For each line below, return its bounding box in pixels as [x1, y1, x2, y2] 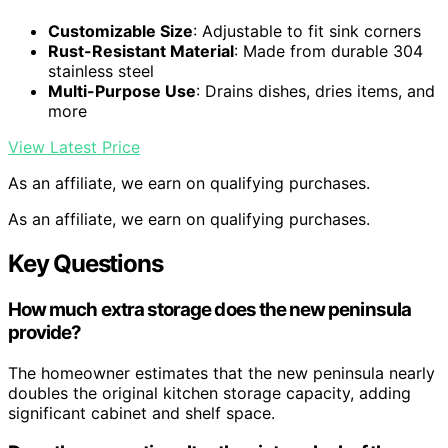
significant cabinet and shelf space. [8, 402, 275, 423]
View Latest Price [8, 137, 140, 158]
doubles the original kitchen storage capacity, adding [8, 382, 411, 403]
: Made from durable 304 [234, 41, 423, 62]
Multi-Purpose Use [48, 81, 196, 102]
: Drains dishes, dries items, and [196, 81, 435, 102]
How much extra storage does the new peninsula [8, 298, 411, 322]
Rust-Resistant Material [48, 41, 234, 62]
